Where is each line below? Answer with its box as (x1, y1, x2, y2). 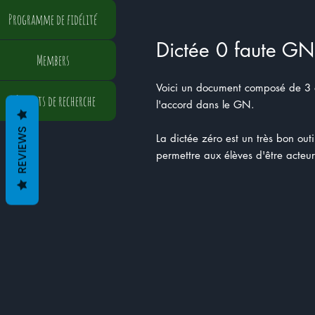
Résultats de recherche (10, 91, 96, 110)
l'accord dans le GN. (156, 98, 258, 111)
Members (36, 51, 70, 69)
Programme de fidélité (8, 10, 97, 28)
